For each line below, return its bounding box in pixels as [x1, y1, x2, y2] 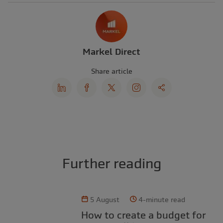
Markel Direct [83, 46, 140, 57]
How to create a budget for [81, 209, 88, 221]
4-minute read [138, 196, 185, 204]
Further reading [62, 155, 161, 172]
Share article [91, 67, 132, 76]
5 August [90, 196, 119, 204]
